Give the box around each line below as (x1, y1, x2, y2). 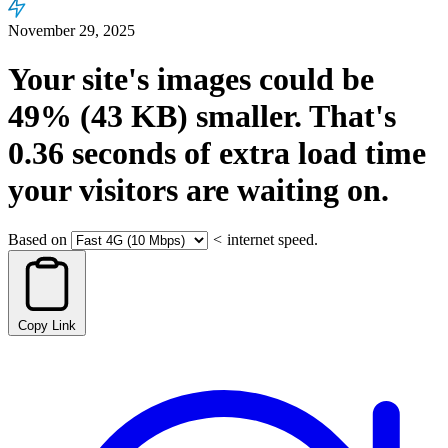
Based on (8, 230, 67, 248)
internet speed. (227, 230, 318, 248)
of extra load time (176, 135, 426, 172)
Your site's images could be (8, 61, 374, 98)
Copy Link (18, 317, 76, 333)
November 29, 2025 (8, 22, 135, 39)
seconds (64, 135, 176, 172)
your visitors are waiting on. (8, 172, 389, 209)
